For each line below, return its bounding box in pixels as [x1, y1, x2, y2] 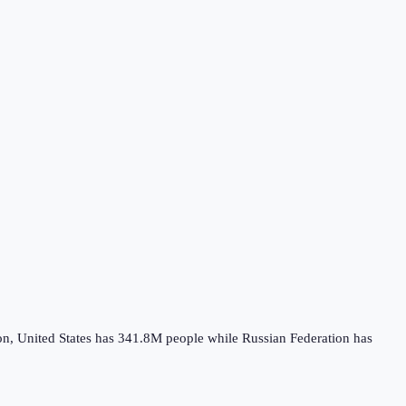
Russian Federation [242, 330, 350, 345]
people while [162, 330, 242, 345]
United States [17, 330, 92, 345]
